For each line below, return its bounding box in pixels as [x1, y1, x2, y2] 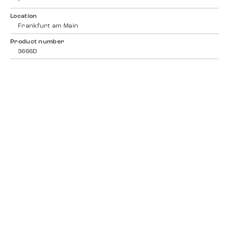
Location [10, 13, 37, 20]
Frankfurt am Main [18, 23, 79, 30]
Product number [10, 38, 65, 45]
